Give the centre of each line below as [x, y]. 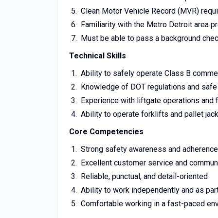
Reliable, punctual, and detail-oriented [144, 176]
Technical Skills [98, 56]
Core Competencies [106, 132]
